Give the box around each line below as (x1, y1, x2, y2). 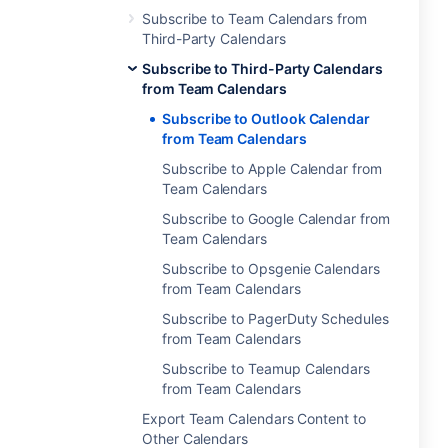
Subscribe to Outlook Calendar (162, 110, 370, 127)
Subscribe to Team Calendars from (142, 10, 367, 27)
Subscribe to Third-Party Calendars (142, 60, 383, 77)
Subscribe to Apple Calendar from (162, 160, 382, 177)
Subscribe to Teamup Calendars (162, 360, 370, 377)
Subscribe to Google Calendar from (162, 210, 390, 227)
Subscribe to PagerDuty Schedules (162, 310, 389, 327)
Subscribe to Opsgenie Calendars (162, 260, 380, 277)
